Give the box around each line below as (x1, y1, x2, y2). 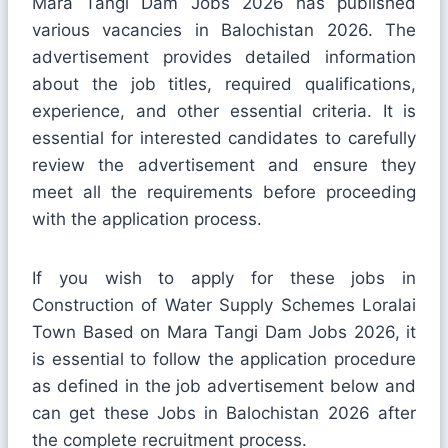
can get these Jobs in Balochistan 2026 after (32, 402, 416, 423)
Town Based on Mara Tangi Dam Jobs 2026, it (32, 321, 416, 342)
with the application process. (32, 208, 262, 229)
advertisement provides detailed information (32, 46, 416, 67)
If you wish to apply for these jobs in (32, 267, 416, 288)
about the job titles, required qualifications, (32, 73, 416, 94)
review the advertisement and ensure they (32, 154, 416, 175)
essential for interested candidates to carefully (32, 127, 416, 148)
